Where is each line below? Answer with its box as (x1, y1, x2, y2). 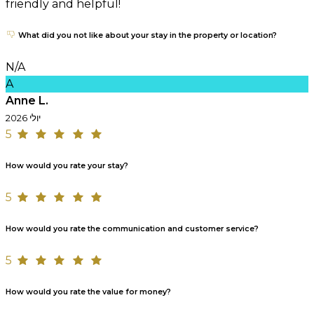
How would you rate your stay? (6, 161, 128, 170)
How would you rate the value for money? (6, 287, 171, 296)
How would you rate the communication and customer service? (6, 224, 259, 233)
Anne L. (6, 93, 48, 107)
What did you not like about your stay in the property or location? (16, 30, 277, 40)
